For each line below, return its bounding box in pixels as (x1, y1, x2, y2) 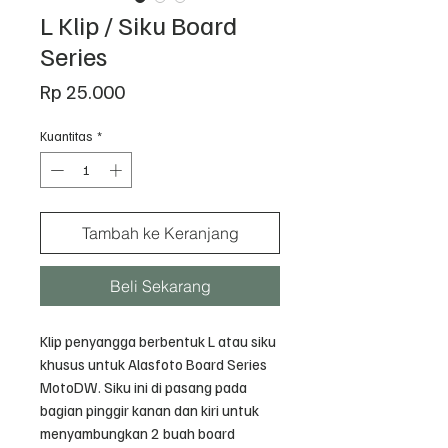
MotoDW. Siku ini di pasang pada (40, 377, 247, 396)
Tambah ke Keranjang (81, 222, 239, 243)
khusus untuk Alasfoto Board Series (40, 354, 267, 373)
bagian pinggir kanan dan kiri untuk (40, 400, 259, 419)
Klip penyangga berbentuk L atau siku (40, 331, 276, 350)
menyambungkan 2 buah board (40, 423, 235, 442)
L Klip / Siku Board (40, 8, 237, 41)
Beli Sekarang (109, 275, 211, 296)
